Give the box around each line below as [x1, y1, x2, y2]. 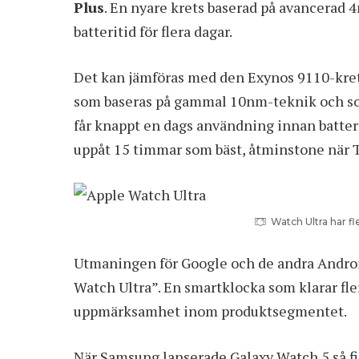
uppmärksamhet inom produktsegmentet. [74, 301, 347, 321]
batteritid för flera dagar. [74, 21, 232, 41]
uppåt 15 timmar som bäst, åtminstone [74, 139, 328, 159]
